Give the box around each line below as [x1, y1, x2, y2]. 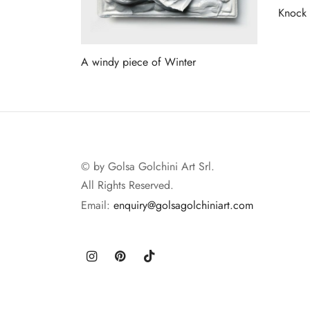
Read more [81, 74, 131, 91]
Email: [81, 197, 113, 213]
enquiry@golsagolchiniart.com [113, 197, 253, 213]
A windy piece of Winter [81, 54, 196, 71]
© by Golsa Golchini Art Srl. [81, 158, 215, 174]
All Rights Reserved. [81, 176, 174, 193]
